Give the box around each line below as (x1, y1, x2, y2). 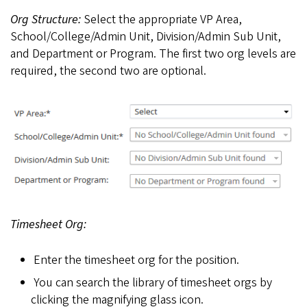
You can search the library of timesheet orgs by (33, 273, 272, 291)
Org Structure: (10, 10, 84, 28)
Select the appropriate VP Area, (84, 10, 242, 28)
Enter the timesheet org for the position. (33, 251, 239, 269)
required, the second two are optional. (10, 62, 206, 79)
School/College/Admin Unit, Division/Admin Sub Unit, (10, 27, 281, 45)
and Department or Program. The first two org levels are (10, 45, 296, 62)
